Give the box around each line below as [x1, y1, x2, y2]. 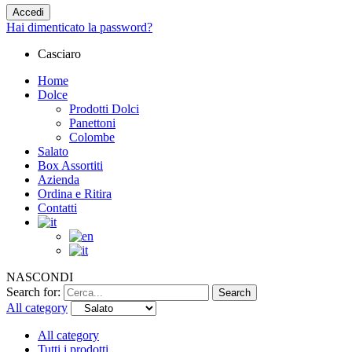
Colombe [69, 130, 115, 144]
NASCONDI [6, 269, 73, 284]
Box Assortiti [38, 158, 103, 172]
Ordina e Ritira [38, 186, 112, 200]
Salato [38, 144, 68, 158]
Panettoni [69, 115, 115, 130]
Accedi [13, 5, 44, 18]
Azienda [38, 172, 79, 186]
